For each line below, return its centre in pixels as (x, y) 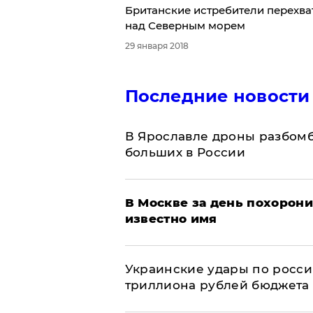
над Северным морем (185, 26)
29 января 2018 (156, 46)
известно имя (171, 219)
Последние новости (217, 96)
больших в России (185, 153)
